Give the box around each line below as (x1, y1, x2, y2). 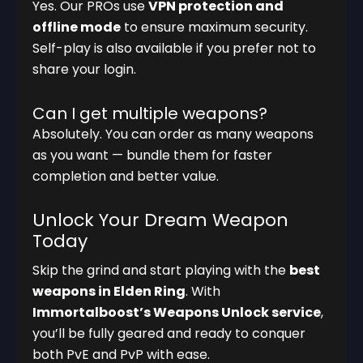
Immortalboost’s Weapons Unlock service (32, 303, 321, 322)
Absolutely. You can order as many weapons (32, 125, 314, 144)
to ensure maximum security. (121, 18, 308, 37)
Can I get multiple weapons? (32, 102, 267, 126)
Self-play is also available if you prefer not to (32, 39, 316, 58)
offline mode (32, 18, 121, 37)
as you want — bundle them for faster (32, 146, 272, 165)
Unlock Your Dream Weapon (32, 207, 288, 233)
